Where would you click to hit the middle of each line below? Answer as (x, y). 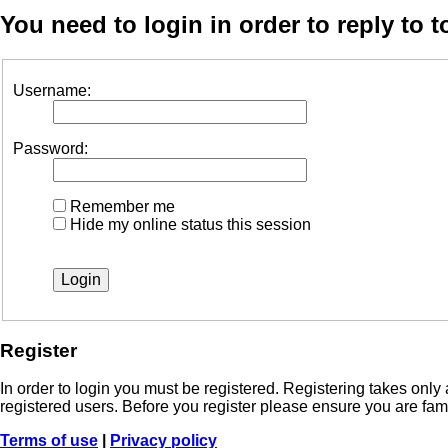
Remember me (120, 206)
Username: (52, 90)
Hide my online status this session (188, 224)
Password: (50, 148)
